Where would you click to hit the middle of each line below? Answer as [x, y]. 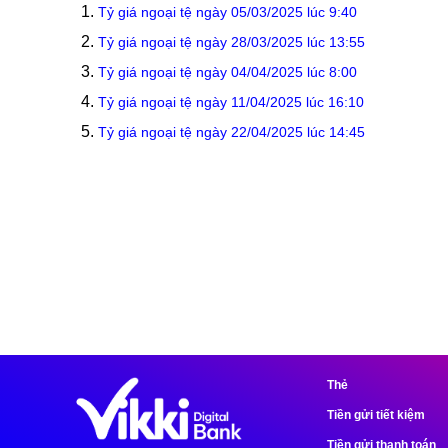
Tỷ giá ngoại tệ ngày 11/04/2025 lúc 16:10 [231, 102]
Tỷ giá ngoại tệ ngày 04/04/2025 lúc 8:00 [227, 72]
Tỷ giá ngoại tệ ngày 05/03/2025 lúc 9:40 [227, 12]
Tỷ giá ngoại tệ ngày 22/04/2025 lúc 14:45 [231, 132]
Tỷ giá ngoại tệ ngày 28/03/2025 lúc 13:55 [231, 42]
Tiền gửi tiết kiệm [375, 415]
